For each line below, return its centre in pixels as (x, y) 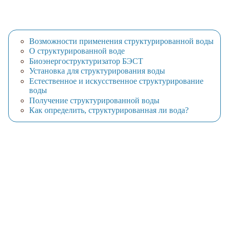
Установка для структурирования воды (97, 71)
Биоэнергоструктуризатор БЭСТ (86, 61)
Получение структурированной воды (94, 100)
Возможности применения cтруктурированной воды (121, 41)
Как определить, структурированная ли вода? (109, 110)
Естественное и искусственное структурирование (116, 81)
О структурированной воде (77, 51)
